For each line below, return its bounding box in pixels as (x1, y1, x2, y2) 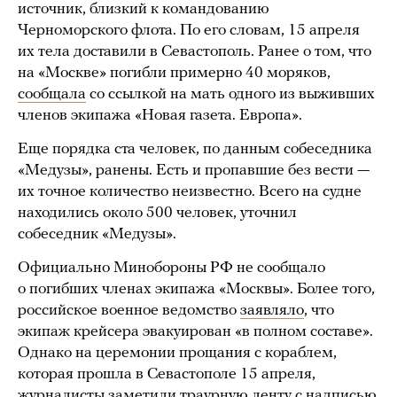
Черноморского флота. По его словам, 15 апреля (18, 22, 360, 40)
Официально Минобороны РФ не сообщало (18, 260, 325, 277)
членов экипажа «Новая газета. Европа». (18, 107, 302, 125)
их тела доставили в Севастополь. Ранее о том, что (18, 43, 371, 61)
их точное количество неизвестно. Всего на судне (18, 183, 362, 201)
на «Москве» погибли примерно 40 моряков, (18, 65, 331, 82)
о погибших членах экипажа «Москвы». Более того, (18, 281, 375, 299)
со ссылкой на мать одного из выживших (86, 86, 375, 104)
